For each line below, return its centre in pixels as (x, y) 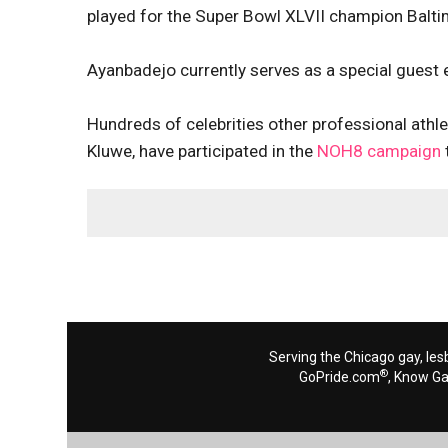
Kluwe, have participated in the (202, 151)
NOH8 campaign (379, 151)
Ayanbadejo (133, 70)
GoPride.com (339, 377)
